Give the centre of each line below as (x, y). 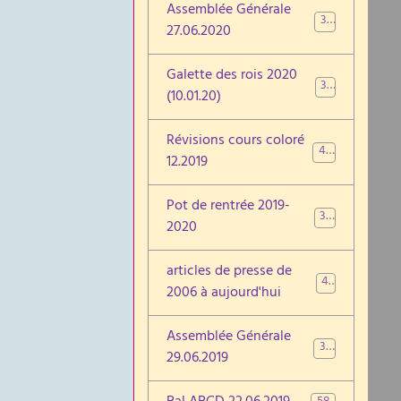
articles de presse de (230, 272)
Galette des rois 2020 (232, 76)
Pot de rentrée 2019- (229, 207)
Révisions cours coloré (236, 141)
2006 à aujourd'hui (224, 294)
